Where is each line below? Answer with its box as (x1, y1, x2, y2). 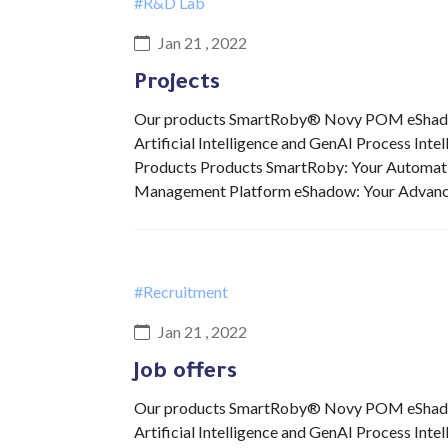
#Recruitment (134, 282, 228, 301)
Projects (134, 73, 220, 97)
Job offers (134, 362, 237, 386)
